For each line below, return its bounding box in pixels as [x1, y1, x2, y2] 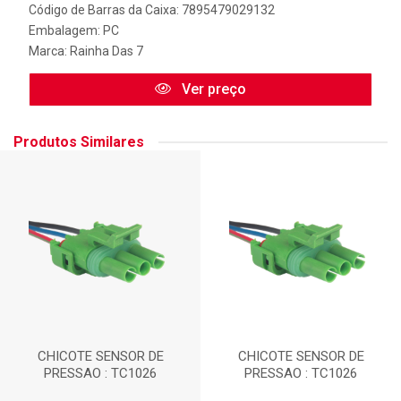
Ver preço [178, 81, 246, 98]
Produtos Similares [13, 133, 144, 150]
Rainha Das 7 [70, 44, 143, 58]
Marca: [29, 44, 70, 58]
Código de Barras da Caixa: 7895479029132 [29, 3, 275, 17]
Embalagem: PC [29, 23, 119, 38]
